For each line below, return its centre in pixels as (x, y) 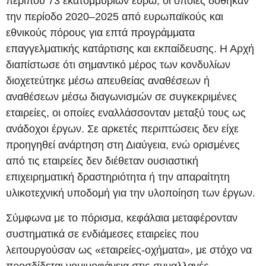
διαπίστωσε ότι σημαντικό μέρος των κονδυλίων (118, 65)
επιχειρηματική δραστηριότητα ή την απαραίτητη (118, 177)
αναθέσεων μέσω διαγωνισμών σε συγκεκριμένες (121, 97)
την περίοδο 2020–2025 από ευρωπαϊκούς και (115, 17)
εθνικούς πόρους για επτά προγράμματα (100, 33)
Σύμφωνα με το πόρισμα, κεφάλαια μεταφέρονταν (122, 218)
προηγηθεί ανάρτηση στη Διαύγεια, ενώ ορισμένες (123, 145)
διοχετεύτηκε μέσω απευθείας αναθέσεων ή (108, 81)
